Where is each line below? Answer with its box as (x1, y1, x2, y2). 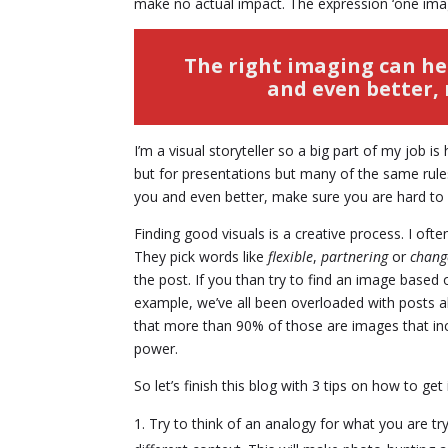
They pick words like (134, 247, 269, 267)
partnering (321, 247, 389, 267)
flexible (268, 247, 314, 267)
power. (134, 339, 179, 359)
